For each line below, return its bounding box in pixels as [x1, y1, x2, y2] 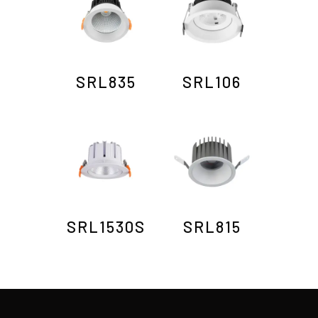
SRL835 [75, 72, 136, 92]
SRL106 [182, 72, 242, 92]
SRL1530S [66, 217, 146, 236]
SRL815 [182, 217, 241, 236]
